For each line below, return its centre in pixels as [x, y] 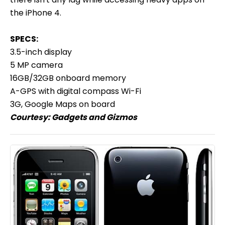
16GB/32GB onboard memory [68, 78]
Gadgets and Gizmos [94, 117]
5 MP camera [36, 65]
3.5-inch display [41, 52]
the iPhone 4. [36, 13]
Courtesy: [31, 117]
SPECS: [24, 39]
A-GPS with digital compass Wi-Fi [76, 91]
